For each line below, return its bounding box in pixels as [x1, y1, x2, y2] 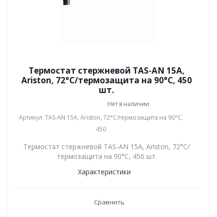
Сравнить [93, 198, 124, 206]
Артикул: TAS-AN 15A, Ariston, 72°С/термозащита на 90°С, [19, 113, 183, 122]
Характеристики [77, 167, 131, 176]
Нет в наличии [108, 100, 149, 108]
